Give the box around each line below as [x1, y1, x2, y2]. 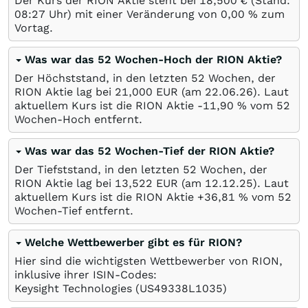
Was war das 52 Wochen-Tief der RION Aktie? [25, 144, 274, 157]
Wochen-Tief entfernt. [14, 203, 133, 217]
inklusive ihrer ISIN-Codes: [14, 267, 157, 281]
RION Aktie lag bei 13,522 [14, 176, 153, 190]
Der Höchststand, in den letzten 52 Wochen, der [14, 71, 276, 85]
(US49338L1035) [135, 281, 227, 295]
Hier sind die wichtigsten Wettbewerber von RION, [14, 254, 283, 267]
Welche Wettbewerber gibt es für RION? [25, 235, 242, 249]
